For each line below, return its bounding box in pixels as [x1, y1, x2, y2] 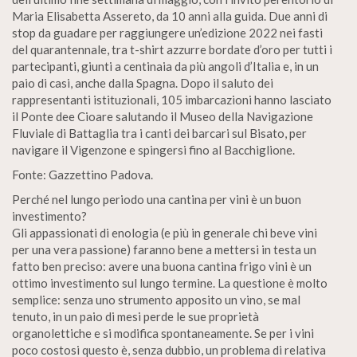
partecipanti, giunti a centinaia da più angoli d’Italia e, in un [12, 59, 319, 73]
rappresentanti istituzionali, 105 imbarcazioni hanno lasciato [12, 92, 331, 107]
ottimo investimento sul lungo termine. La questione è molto [12, 276, 328, 290]
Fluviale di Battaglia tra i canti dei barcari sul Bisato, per [12, 126, 307, 140]
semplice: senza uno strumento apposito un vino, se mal [12, 292, 300, 307]
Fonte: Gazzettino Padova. [12, 167, 153, 182]
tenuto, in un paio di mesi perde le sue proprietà [12, 309, 259, 324]
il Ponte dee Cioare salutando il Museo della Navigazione [12, 109, 313, 124]
